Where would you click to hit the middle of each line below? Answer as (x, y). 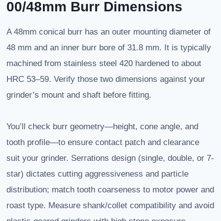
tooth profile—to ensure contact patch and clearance (103, 143)
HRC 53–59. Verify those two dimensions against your (106, 79)
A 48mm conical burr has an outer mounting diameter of (109, 32)
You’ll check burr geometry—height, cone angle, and (102, 127)
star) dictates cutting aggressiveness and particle (97, 174)
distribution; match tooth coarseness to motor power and (110, 190)
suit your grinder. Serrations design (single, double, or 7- (110, 158)
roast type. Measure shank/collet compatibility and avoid (110, 206)
